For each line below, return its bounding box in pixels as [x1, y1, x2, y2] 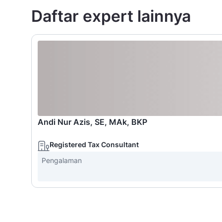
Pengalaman [42, 156, 82, 165]
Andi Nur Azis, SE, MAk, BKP [38, 117, 147, 127]
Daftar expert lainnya [31, 6, 191, 26]
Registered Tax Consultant [50, 140, 139, 149]
